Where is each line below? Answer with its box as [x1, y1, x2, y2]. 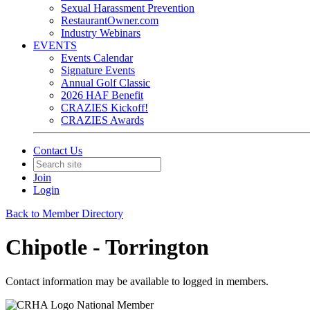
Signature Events [61, 64, 135, 76]
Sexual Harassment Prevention [61, 2, 194, 14]
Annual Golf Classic [61, 77, 150, 89]
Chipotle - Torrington [6, 235, 209, 260]
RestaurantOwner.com [61, 15, 158, 26]
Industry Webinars [61, 27, 140, 39]
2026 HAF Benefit [61, 89, 143, 101]
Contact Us [33, 145, 82, 156]
